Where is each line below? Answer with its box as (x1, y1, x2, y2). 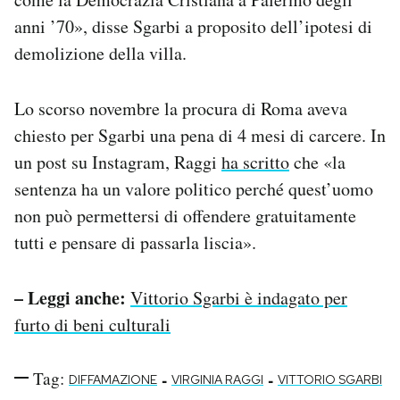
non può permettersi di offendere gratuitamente (14, 203, 356, 228)
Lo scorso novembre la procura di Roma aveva (14, 96, 347, 121)
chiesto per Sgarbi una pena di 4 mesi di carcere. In (14, 122, 386, 147)
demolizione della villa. (14, 40, 187, 65)
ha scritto (221, 149, 289, 174)
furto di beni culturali (14, 312, 171, 337)
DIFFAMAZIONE (69, 371, 157, 387)
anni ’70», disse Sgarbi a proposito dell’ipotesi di (14, 13, 372, 38)
